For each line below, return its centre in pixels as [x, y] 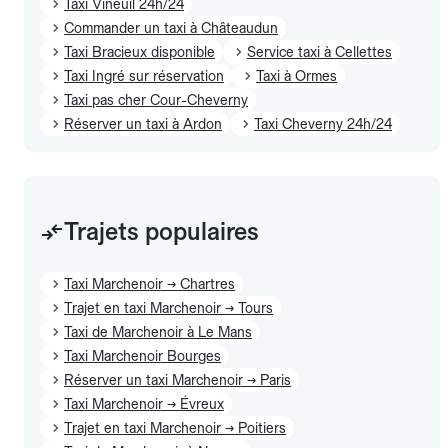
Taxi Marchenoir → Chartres [149, 283]
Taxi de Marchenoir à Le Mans [158, 331]
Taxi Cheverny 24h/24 [323, 123]
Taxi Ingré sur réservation [144, 75]
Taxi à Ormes [296, 75]
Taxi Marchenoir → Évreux [144, 403]
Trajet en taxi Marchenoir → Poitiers [175, 427]
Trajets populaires [161, 231]
